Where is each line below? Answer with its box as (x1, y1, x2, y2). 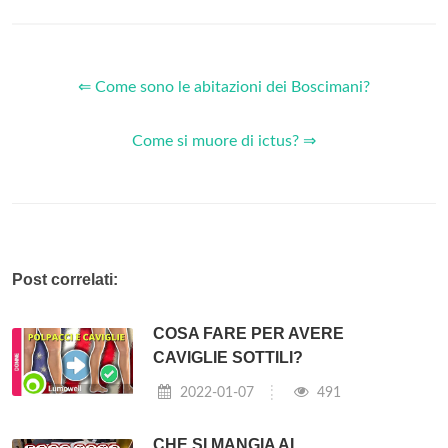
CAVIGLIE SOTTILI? (153, 348, 304, 366)
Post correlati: (12, 270, 118, 288)
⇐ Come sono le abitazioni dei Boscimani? (78, 78, 370, 95)
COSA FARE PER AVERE (153, 324, 345, 342)
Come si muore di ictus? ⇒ (132, 132, 316, 149)
